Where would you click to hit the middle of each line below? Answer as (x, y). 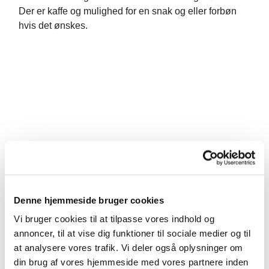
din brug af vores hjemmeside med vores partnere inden (131, 262)
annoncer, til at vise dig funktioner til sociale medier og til (132, 233)
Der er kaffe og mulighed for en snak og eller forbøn (128, 11)
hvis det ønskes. (53, 25)
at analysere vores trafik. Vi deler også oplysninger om (128, 247)
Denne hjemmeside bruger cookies (89, 200)
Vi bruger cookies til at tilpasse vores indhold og (114, 219)
